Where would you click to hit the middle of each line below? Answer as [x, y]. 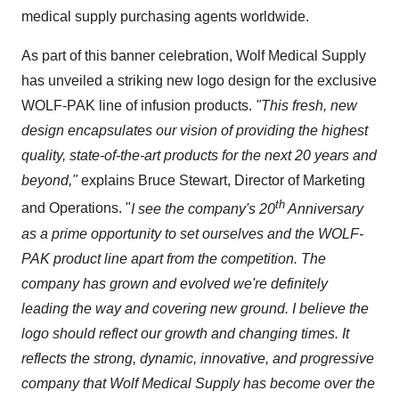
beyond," [51, 181]
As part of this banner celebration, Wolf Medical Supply [194, 56]
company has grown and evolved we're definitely [175, 283]
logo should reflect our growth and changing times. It [185, 333]
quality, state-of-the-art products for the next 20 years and [199, 156]
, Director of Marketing [296, 181]
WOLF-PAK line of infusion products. [138, 106]
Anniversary [324, 208]
